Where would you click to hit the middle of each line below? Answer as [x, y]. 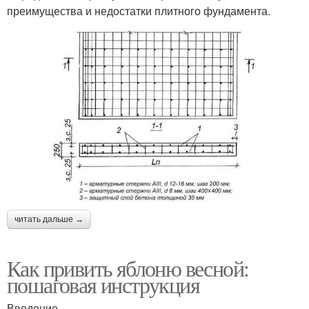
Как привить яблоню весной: [128, 268]
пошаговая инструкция [103, 284]
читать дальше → [49, 219]
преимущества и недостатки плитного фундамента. [139, 10]
